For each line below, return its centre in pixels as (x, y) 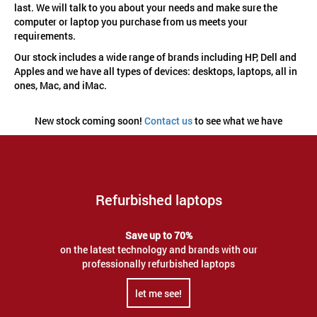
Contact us (168, 121)
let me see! (158, 294)
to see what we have (237, 121)
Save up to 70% (158, 236)
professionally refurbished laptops (158, 264)
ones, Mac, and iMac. (60, 86)
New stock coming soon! (90, 121)
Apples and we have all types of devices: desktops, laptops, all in (156, 71)
